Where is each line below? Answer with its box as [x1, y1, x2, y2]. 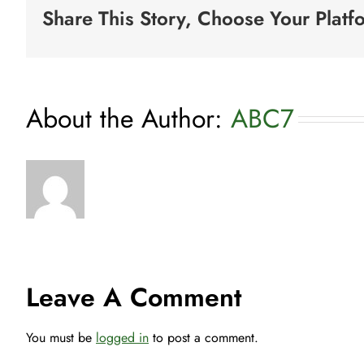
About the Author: [26, 100, 231, 137]
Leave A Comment [26, 279, 241, 316]
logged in [96, 328, 149, 347]
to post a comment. [149, 328, 258, 347]
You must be [26, 328, 96, 347]
